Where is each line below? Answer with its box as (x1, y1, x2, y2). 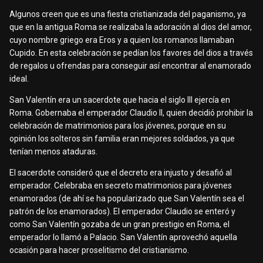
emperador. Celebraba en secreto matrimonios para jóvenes (9, 181, 232, 191)
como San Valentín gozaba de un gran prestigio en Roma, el (9, 220, 230, 230)
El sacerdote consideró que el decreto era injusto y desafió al (9, 168, 232, 178)
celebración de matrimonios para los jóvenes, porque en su (9, 121, 226, 131)
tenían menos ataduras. (9, 147, 99, 157)
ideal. (9, 74, 29, 84)
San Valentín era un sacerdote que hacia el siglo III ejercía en (9, 95, 230, 105)
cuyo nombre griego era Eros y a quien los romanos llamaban (9, 35, 234, 45)
